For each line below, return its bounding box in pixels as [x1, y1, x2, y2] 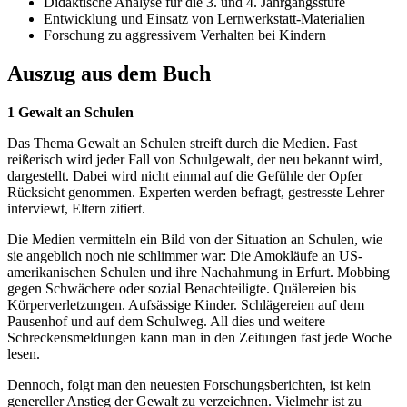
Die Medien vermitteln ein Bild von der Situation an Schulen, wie [7, 232, 382, 248]
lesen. [7, 346, 40, 362]
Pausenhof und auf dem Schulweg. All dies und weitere [7, 313, 325, 330]
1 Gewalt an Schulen [7, 104, 134, 121]
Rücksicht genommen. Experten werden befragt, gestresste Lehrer [7, 184, 384, 201]
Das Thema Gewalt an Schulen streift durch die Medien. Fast [7, 135, 357, 152]
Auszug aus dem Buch [7, 62, 211, 86]
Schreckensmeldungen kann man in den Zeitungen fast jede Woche [7, 330, 392, 346]
